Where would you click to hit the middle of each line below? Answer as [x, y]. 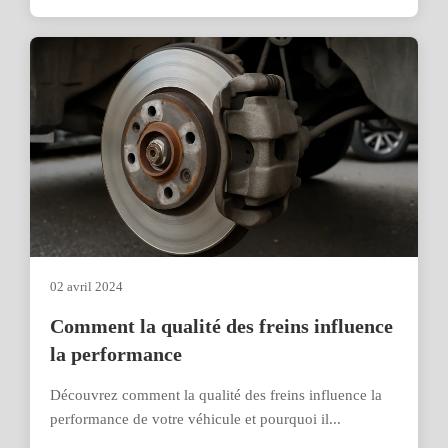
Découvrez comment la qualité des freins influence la [216, 395]
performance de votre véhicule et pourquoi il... [195, 419]
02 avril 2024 [86, 286]
